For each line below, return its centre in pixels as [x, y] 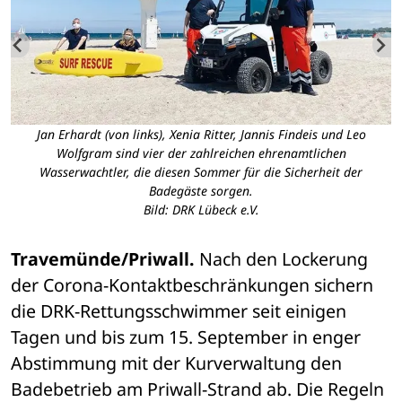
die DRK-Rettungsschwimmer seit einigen [179, 311]
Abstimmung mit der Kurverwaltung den [176, 363]
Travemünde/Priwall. [105, 259]
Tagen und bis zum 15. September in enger [186, 337]
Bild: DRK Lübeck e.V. [201, 210]
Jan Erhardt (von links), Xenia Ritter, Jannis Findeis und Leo [201, 135]
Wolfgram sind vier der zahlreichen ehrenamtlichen [201, 153]
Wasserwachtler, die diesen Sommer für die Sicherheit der [201, 172]
